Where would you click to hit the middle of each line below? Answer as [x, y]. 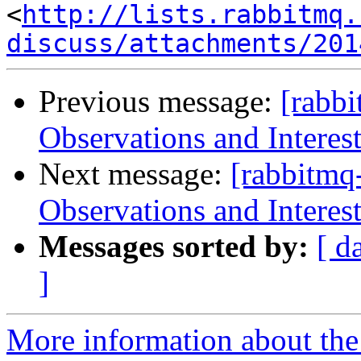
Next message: [135, 174]
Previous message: [160, 102]
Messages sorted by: [174, 247]
